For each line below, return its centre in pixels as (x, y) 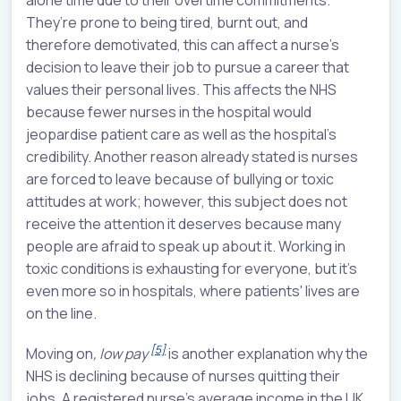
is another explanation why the (267, 353)
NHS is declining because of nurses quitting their (183, 375)
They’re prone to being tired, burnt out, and (167, 22)
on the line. (61, 313)
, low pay (122, 353)
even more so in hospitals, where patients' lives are (193, 290)
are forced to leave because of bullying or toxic (180, 179)
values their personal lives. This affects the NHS (181, 89)
